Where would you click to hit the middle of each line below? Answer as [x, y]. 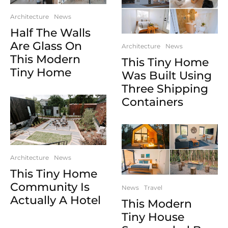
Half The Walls [50, 33]
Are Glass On [46, 46]
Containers [152, 102]
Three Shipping [165, 89]
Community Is [50, 187]
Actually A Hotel [55, 201]
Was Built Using [167, 76]
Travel [153, 187]
